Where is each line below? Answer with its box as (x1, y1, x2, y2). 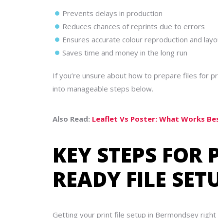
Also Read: (53, 114, 92, 124)
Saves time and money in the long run (62, 48, 187, 57)
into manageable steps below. (53, 84, 153, 93)
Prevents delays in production (62, 8, 163, 18)
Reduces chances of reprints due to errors (62, 21, 205, 31)
